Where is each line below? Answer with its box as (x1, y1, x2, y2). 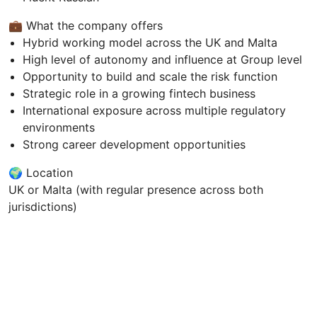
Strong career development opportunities (23, 137, 246, 151)
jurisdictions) (8, 199, 77, 214)
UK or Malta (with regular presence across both (8, 182, 263, 197)
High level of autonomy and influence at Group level (23, 52, 302, 67)
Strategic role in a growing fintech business (23, 86, 255, 100)
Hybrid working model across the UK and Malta (23, 35, 277, 50)
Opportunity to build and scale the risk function (23, 69, 277, 83)
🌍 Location (8, 165, 73, 180)
